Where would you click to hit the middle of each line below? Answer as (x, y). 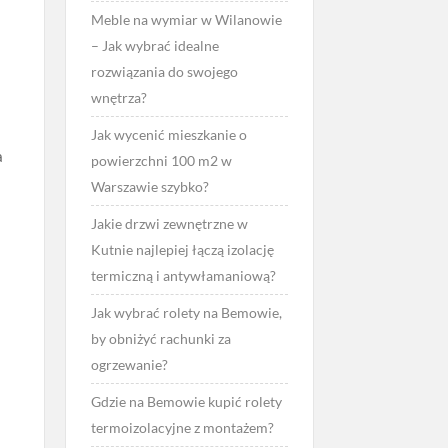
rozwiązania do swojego (164, 71)
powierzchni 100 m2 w (161, 160)
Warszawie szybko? (149, 186)
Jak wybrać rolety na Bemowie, (186, 312)
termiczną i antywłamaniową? (183, 275)
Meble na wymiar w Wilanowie (186, 19)
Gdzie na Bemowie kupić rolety (186, 401)
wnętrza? (118, 97)
